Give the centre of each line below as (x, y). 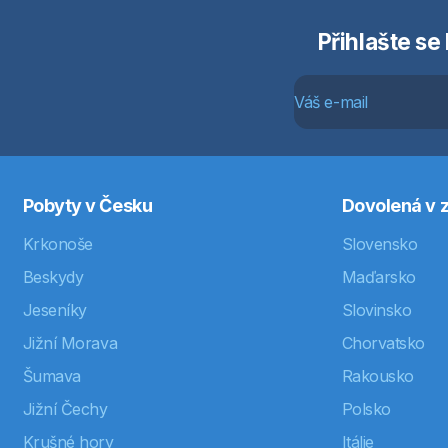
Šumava (51, 376)
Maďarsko (378, 277)
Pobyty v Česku (87, 205)
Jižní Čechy (65, 409)
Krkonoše (57, 244)
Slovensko (379, 244)
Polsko (366, 409)
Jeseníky (54, 310)
